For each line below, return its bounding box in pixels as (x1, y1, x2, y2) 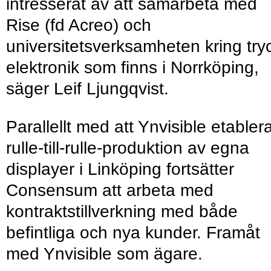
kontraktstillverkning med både (6, 202, 238, 221)
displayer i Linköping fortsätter (6, 160, 234, 179)
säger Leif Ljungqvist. (6, 79, 169, 99)
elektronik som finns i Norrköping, (6, 58, 259, 77)
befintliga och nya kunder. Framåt (6, 223, 260, 243)
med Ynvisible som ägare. (6, 244, 203, 264)
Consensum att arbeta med (6, 181, 214, 200)
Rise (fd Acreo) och (6, 16, 151, 35)
